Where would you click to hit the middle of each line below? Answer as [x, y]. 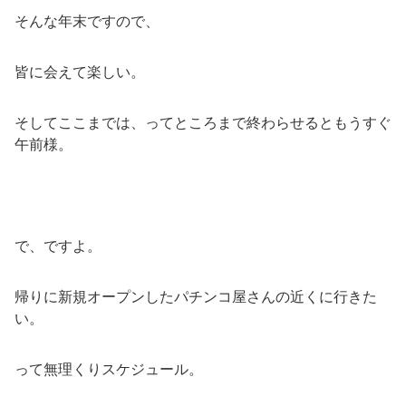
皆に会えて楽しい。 [80, 72]
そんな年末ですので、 [87, 21]
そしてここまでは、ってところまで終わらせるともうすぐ [203, 122]
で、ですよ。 [58, 246]
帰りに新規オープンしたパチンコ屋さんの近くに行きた [196, 296]
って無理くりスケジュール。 [109, 369]
